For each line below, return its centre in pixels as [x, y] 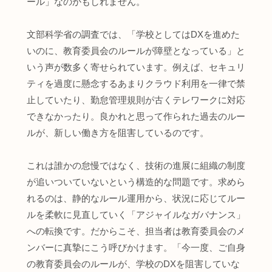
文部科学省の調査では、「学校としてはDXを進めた [133, 34]
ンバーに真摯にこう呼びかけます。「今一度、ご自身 [136, 247]
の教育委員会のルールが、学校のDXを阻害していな [133, 263]
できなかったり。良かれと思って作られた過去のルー [136, 116]
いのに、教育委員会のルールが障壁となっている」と [136, 50]
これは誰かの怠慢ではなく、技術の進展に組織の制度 [136, 165]
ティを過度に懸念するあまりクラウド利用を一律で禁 [136, 83]
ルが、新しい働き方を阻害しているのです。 [118, 132]
